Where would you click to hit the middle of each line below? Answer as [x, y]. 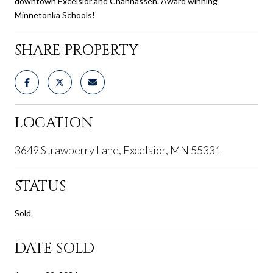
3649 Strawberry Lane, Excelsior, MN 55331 [118, 150]
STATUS [40, 186]
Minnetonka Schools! [55, 15]
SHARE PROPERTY [76, 50]
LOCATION [54, 123]
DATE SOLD [55, 248]
